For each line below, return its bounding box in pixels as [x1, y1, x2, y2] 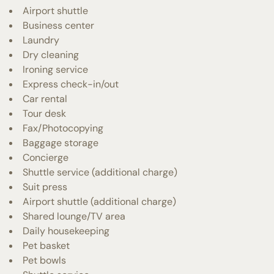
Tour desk [23, 106, 66, 120]
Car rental [23, 92, 67, 105]
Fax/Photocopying [23, 121, 103, 135]
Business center [23, 18, 94, 32]
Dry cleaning [23, 48, 79, 61]
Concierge [23, 150, 68, 164]
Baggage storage [23, 136, 98, 149]
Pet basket [23, 239, 70, 252]
